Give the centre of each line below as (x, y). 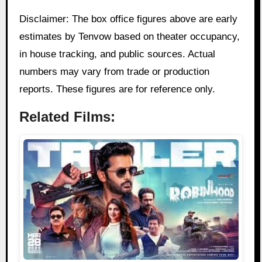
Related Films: (67, 117)
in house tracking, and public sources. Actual (117, 54)
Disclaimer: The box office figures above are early (128, 19)
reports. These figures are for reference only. (117, 89)
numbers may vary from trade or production (114, 72)
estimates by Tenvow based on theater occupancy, (129, 37)
